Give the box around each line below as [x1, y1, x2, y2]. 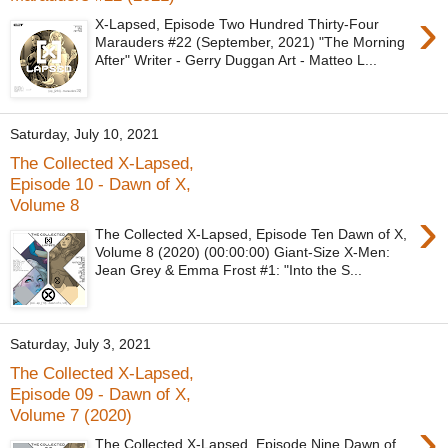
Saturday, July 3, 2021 [10, 336, 151, 353]
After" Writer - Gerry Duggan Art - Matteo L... [95, 51, 378, 68]
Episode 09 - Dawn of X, [10, 383, 191, 404]
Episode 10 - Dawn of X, [10, 173, 191, 194]
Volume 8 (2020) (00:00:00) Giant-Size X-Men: [95, 243, 391, 260]
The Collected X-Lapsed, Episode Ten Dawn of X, [95, 225, 408, 242]
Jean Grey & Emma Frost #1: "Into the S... [95, 261, 363, 278]
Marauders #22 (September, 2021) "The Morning [95, 33, 406, 50]
